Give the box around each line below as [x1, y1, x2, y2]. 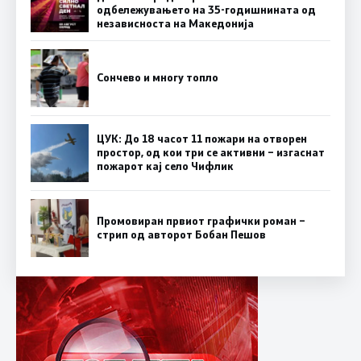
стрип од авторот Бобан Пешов [97, 226, 266, 242]
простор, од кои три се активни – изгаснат [97, 145, 325, 160]
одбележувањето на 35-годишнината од [97, 2, 316, 17]
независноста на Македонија [97, 15, 254, 31]
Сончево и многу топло [97, 70, 218, 85]
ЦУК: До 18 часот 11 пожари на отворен [97, 131, 307, 147]
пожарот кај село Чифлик [97, 159, 234, 174]
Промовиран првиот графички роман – [97, 213, 305, 228]
